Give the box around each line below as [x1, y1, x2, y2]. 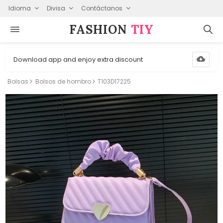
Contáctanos [81, 3, 122, 12]
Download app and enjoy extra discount [13, 54, 143, 64]
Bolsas [7, 77, 29, 86]
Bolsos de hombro [35, 77, 91, 86]
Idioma [8, 3, 31, 12]
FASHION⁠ [69, 21, 131, 37]
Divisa [46, 3, 65, 12]
